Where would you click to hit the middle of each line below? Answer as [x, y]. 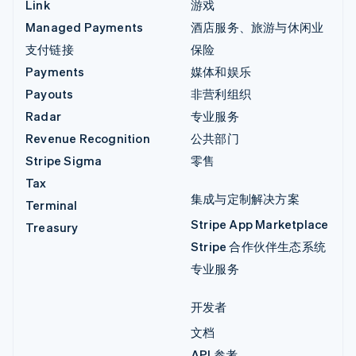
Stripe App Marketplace [260, 224]
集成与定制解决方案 [245, 198]
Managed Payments [85, 27]
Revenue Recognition [88, 138]
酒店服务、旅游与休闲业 [257, 27]
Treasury [52, 227]
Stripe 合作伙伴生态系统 [258, 246]
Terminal [52, 205]
